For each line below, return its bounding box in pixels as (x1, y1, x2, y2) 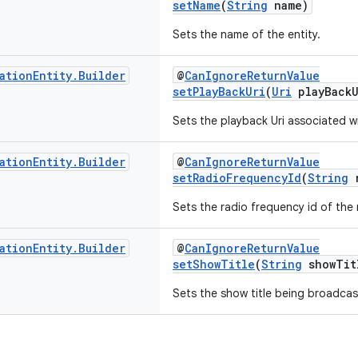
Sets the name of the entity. (173, 27, 320, 42)
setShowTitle (173, 257, 255, 272)
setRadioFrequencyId (173, 170, 301, 185)
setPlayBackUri (173, 84, 265, 99)
